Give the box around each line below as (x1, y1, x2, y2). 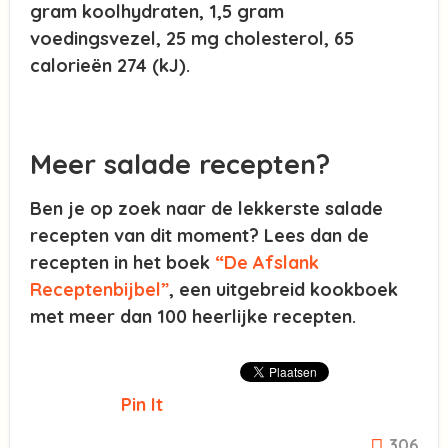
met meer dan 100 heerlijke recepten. (29, 305, 356, 329)
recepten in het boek (29, 251, 215, 275)
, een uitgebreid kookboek (168, 278, 398, 302)
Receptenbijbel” (29, 278, 169, 302)
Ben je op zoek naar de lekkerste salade (29, 197, 383, 221)
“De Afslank (214, 251, 319, 275)
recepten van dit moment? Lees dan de (29, 224, 369, 248)
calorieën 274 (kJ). (29, 54, 190, 78)
